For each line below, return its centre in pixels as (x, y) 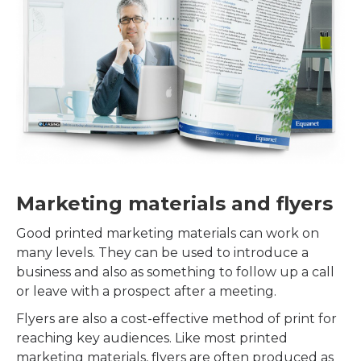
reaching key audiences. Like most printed (152, 338)
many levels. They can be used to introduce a (162, 253)
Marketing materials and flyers (174, 203)
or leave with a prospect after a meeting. (146, 291)
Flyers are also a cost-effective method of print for (176, 319)
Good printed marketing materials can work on (168, 233)
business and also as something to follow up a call (175, 272)
